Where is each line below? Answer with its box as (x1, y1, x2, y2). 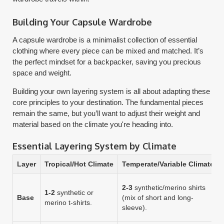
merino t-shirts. (44, 198, 92, 206)
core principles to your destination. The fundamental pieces (12, 97, 204, 106)
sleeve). (122, 203, 147, 211)
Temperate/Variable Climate (122, 159, 214, 168)
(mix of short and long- (122, 193, 194, 201)
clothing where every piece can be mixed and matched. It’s (12, 46, 204, 55)
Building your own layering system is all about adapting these (12, 86, 210, 95)
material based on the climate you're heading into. (12, 119, 173, 128)
